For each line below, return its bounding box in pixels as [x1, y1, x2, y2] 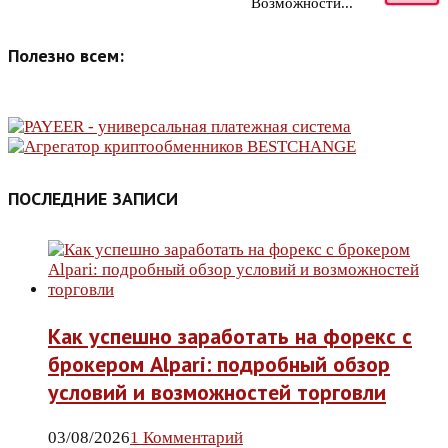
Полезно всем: [8, 44, 124, 68]
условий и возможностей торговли [48, 378, 386, 407]
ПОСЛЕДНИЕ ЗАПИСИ [8, 187, 178, 211]
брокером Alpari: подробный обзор [48, 350, 390, 379]
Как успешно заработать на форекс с [48, 322, 412, 351]
